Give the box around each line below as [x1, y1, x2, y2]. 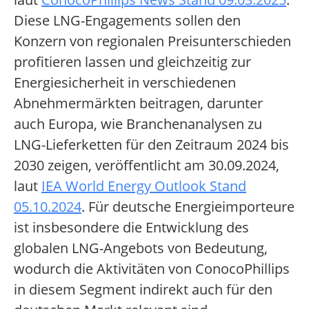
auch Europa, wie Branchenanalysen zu [14, 114, 262, 134]
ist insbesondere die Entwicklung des [14, 218, 249, 237]
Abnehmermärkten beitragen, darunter [14, 94, 263, 113]
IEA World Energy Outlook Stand [41, 177, 246, 196]
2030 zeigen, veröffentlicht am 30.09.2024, [14, 156, 279, 175]
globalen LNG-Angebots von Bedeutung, [14, 239, 268, 258]
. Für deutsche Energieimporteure [81, 197, 295, 217]
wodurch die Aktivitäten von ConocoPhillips [14, 259, 290, 279]
